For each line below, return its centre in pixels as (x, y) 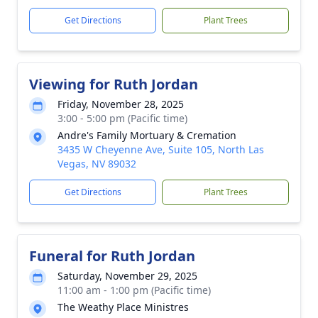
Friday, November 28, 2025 (121, 104)
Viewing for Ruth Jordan (114, 84)
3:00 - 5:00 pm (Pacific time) (122, 118)
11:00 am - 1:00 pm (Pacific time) (134, 290)
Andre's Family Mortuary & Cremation (147, 135)
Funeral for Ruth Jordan (112, 256)
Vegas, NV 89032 (97, 164)
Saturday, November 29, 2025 (127, 276)
